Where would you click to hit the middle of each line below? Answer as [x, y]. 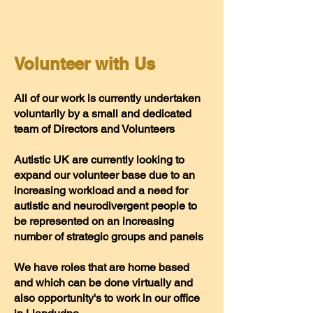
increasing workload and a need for [101, 190]
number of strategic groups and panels [109, 236]
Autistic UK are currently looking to [99, 160]
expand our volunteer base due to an [104, 175]
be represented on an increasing [94, 221]
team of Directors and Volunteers [94, 129]
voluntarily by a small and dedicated [103, 114]
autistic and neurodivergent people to [105, 206]
